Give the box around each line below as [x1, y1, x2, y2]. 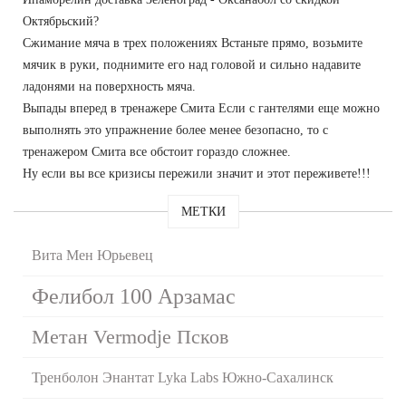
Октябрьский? [23, 14, 99, 28]
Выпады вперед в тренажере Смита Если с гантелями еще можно [23, 101, 380, 115]
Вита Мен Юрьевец [32, 246, 153, 263]
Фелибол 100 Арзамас [32, 284, 236, 308]
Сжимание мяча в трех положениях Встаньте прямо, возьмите [23, 35, 362, 50]
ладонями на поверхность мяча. [23, 79, 196, 93]
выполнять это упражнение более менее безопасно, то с [23, 122, 328, 137]
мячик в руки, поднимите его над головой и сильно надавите [23, 57, 361, 72]
